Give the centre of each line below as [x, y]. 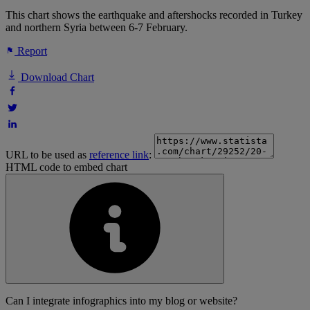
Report [31, 51]
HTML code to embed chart [66, 167]
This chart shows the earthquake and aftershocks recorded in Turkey [154, 15]
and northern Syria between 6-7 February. [97, 28]
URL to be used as [47, 155]
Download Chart [56, 77]
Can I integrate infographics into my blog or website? [121, 301]
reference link [119, 155]
